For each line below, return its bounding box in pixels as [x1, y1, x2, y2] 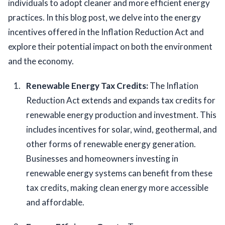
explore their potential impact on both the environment [8, 41, 212, 52]
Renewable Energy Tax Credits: [26, 80, 150, 91]
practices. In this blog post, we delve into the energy [8, 12, 201, 23]
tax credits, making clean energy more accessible [26, 182, 208, 193]
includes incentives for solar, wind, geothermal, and [26, 124, 217, 135]
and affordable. [26, 197, 84, 208]
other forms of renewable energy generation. [26, 139, 196, 150]
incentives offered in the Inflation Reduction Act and [8, 27, 204, 38]
